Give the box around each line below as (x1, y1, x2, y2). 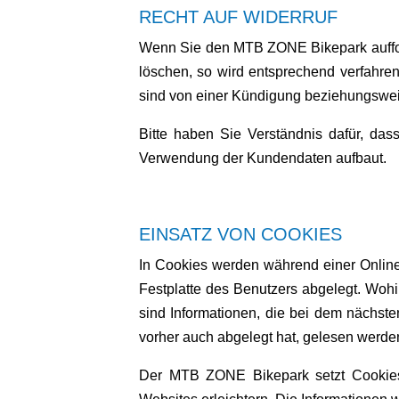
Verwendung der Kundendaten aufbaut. (139, 151, 387, 167)
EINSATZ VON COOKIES (139, 224, 342, 245)
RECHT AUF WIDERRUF (139, 7, 338, 28)
